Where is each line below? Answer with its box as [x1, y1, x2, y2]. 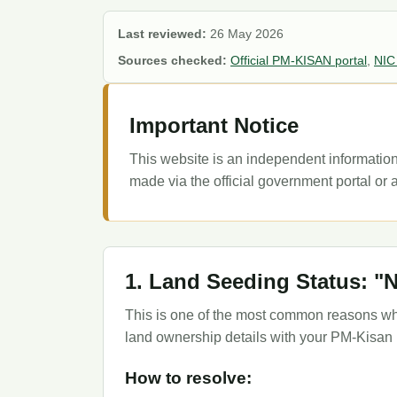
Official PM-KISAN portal [230, 53, 367, 67]
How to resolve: [125, 368, 252, 387]
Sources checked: [118, 53, 227, 67]
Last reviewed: [118, 27, 206, 41]
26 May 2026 [206, 27, 284, 41]
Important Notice [129, 113, 299, 137]
